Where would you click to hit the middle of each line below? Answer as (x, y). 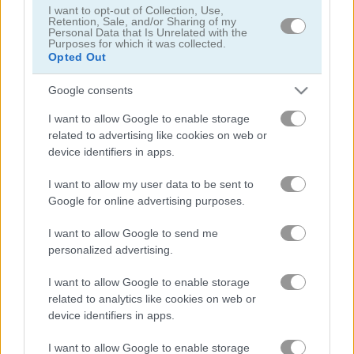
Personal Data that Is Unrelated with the (148, 32)
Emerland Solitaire (239, 260)
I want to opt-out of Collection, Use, (136, 10)
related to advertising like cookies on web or (158, 135)
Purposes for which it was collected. (137, 43)
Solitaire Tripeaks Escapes (257, 112)
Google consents (90, 90)
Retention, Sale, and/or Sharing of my (142, 21)
